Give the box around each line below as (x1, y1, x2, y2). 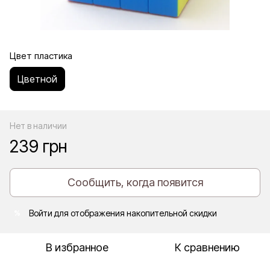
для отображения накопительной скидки (52, 207, 217, 218)
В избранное (46, 240, 108, 254)
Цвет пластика (10, 49, 72, 61)
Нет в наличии (10, 120, 67, 131)
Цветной (17, 72, 57, 85)
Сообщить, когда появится (67, 175, 203, 189)
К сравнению (175, 240, 240, 254)
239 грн (10, 136, 67, 157)
